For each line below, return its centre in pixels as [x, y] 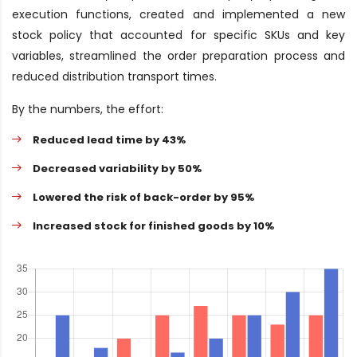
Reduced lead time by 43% [109, 140]
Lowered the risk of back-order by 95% [143, 197]
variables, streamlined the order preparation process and [178, 56]
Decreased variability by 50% [117, 169]
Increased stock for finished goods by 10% [153, 226]
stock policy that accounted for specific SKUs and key [178, 35]
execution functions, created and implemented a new [178, 14]
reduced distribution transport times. [114, 76]
